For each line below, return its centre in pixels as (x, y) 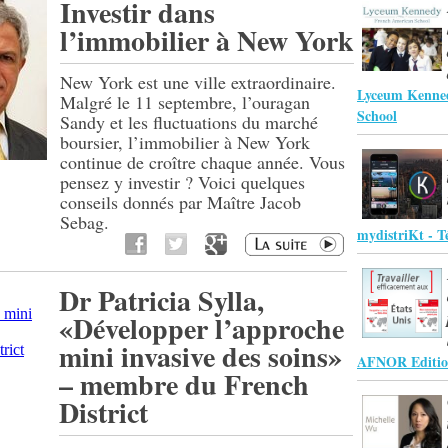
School (377, 115)
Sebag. (84, 222)
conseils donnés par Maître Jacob (180, 202)
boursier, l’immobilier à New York (185, 142)
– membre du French (184, 384)
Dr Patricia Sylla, (161, 300)
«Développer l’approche (201, 328)
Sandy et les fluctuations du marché (189, 122)
